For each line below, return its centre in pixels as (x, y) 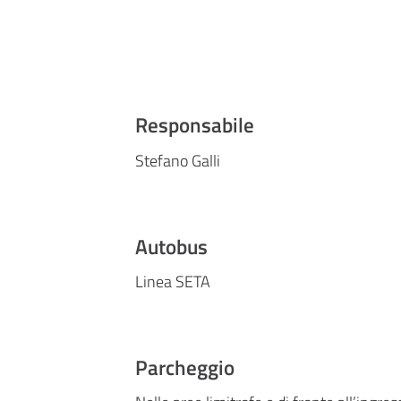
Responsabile (195, 125)
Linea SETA (173, 282)
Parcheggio (185, 367)
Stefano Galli (178, 160)
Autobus (172, 246)
